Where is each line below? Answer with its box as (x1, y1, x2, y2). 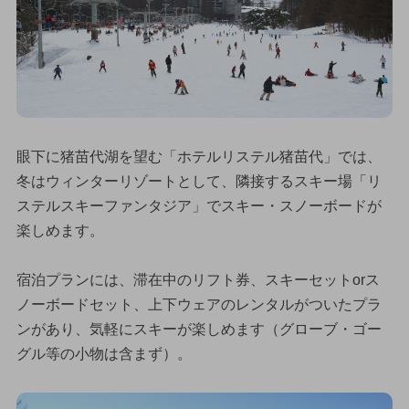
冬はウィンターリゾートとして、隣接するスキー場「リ (16, 173, 382, 189)
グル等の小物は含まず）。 (16, 345, 192, 362)
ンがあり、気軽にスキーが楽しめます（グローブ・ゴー (16, 320, 382, 337)
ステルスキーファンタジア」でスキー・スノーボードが (16, 197, 382, 214)
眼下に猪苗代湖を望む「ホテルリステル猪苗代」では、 (16, 148, 382, 164)
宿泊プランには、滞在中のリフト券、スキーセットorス (16, 271, 380, 288)
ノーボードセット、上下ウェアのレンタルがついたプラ (16, 296, 382, 312)
